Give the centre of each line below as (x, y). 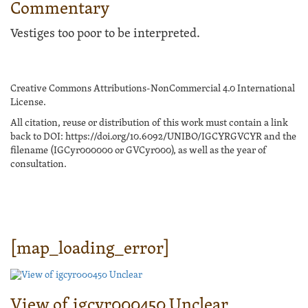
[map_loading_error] (90, 249)
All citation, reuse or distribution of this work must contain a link (149, 123)
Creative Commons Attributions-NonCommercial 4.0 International (153, 88)
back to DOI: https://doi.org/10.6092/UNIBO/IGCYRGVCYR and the (153, 136)
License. (28, 102)
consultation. (38, 164)
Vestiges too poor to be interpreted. (105, 34)
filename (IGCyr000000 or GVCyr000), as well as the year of (139, 150)
